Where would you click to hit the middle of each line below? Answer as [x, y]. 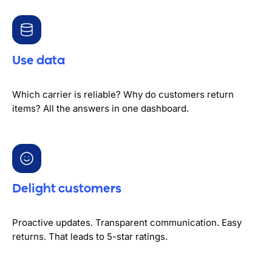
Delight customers [67, 189]
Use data [39, 61]
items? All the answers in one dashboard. [100, 108]
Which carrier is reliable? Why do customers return [123, 94]
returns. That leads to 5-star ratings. [90, 236]
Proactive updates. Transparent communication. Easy [127, 222]
